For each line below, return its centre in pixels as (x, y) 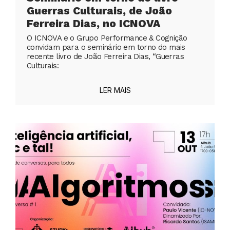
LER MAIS (115, 90)
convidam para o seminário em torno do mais (106, 47)
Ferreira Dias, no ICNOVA (93, 24)
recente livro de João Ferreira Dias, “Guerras (105, 57)
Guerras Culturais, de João (99, 11)
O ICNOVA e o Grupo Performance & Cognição (107, 38)
